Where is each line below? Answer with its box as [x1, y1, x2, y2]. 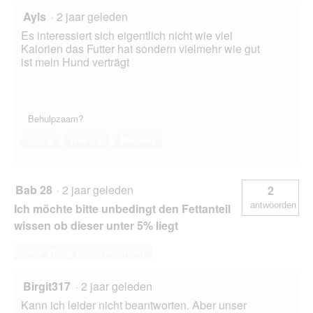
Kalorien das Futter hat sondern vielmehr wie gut [21, 41, 260, 57]
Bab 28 [15, 182, 52, 198]
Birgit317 [23, 278, 71, 295]
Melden [120, 133, 155, 147]
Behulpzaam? [28, 112, 83, 126]
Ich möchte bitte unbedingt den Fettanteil [14, 201, 231, 217]
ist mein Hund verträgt [21, 54, 129, 71]
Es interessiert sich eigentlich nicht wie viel [21, 27, 233, 44]
